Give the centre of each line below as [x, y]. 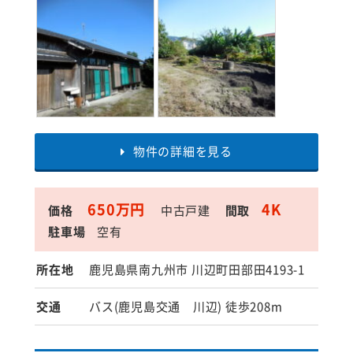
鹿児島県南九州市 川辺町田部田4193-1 [197, 269]
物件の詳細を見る [182, 151]
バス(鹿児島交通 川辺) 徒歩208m [186, 307]
